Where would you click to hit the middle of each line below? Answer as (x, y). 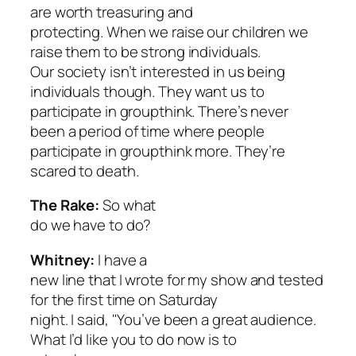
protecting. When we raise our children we (169, 31)
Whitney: (64, 259)
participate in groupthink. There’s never (159, 111)
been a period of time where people (147, 131)
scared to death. (85, 170)
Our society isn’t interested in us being (158, 71)
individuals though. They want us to (147, 91)
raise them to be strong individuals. (146, 51)
